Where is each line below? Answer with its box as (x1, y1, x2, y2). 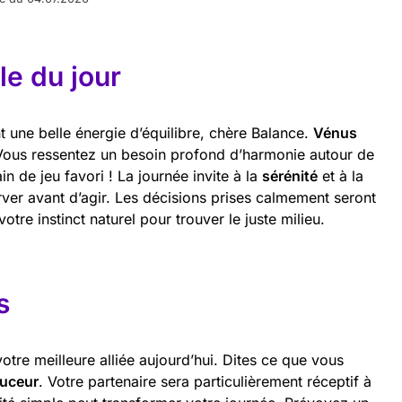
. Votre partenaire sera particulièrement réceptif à (39, 372, 371, 390)
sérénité (262, 167, 318, 185)
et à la (318, 167, 363, 185)
